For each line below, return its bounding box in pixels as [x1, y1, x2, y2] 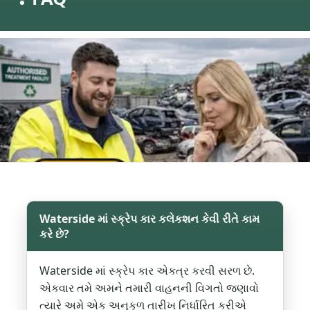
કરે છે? [39, 226, 70, 242]
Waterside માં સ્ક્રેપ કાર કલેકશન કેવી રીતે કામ [39, 211, 260, 227]
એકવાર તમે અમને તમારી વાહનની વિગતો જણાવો [39, 280, 259, 296]
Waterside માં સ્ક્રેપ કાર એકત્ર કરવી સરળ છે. [39, 263, 255, 279]
